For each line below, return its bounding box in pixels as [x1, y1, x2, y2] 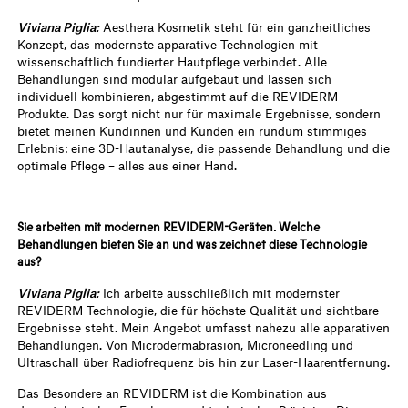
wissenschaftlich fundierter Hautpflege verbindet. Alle [17, 53, 328, 69]
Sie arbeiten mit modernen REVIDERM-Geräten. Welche [17, 218, 321, 236]
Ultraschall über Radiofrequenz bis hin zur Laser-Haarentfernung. [17, 353, 391, 370]
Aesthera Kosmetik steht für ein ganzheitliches [99, 18, 372, 35]
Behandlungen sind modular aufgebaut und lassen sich [17, 70, 332, 87]
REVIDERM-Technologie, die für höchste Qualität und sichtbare [17, 301, 380, 318]
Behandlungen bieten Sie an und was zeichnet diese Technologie [17, 235, 368, 253]
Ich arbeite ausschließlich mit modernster [99, 284, 341, 301]
